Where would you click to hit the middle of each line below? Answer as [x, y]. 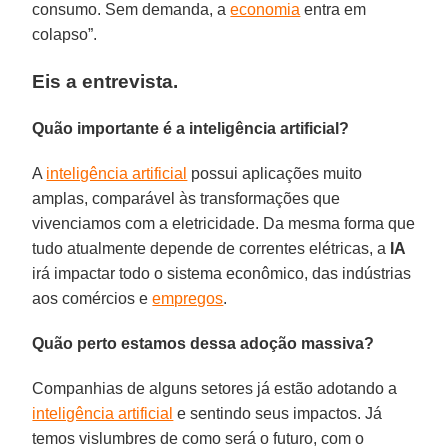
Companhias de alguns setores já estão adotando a [215, 388]
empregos [188, 298]
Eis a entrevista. [105, 81]
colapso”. [65, 34]
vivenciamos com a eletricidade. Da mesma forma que [224, 223]
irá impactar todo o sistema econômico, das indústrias [222, 273]
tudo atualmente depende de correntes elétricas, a [211, 248]
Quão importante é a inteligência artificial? [191, 128]
